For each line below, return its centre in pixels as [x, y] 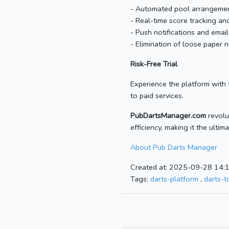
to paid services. [157, 96]
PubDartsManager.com [168, 116]
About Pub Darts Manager [174, 147]
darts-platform [174, 179]
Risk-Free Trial [154, 64]
